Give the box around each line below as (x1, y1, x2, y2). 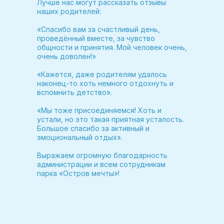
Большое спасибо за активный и (37, 124, 149, 132)
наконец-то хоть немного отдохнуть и (37, 79, 173, 87)
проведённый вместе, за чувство (37, 34, 155, 42)
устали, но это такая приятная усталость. (37, 115, 184, 123)
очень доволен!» (37, 52, 96, 60)
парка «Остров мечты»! (37, 169, 119, 177)
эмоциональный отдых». (37, 133, 122, 141)
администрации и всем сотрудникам (37, 160, 165, 168)
